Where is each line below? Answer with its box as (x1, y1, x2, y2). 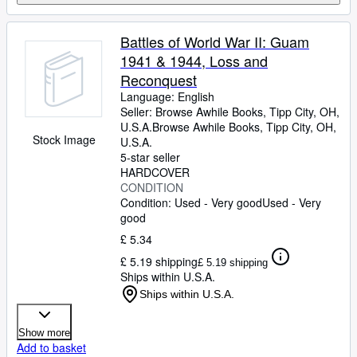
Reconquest (120, 69, 197, 90)
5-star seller (120, 149, 180, 165)
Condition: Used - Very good (120, 194, 262, 210)
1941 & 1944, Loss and (120, 50, 268, 71)
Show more (18, 327, 70, 339)
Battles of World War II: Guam (120, 31, 309, 52)
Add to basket (17, 339, 86, 355)
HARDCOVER (120, 164, 190, 180)
